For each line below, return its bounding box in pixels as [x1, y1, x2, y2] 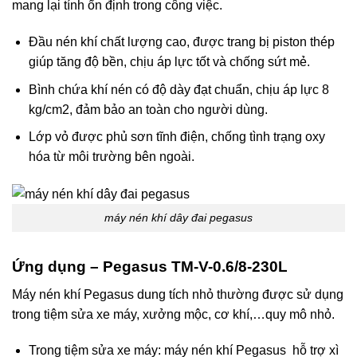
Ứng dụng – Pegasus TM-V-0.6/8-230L [12, 257, 288, 275]
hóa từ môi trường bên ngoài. [28, 150, 194, 164]
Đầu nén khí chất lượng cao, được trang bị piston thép [28, 35, 335, 49]
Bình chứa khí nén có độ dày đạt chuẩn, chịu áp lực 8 [28, 82, 329, 96]
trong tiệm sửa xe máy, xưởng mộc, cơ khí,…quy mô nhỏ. [12, 307, 335, 321]
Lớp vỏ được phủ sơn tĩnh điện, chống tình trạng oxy [28, 130, 325, 144]
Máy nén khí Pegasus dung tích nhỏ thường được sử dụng [12, 287, 343, 301]
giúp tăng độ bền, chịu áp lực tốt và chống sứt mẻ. [28, 55, 310, 69]
